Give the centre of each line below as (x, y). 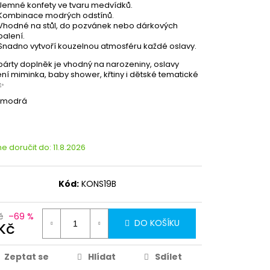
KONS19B (99, 184)
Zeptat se (27, 256)
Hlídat (102, 256)
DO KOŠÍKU (157, 223)
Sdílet (168, 256)
